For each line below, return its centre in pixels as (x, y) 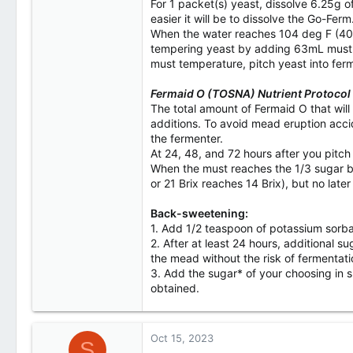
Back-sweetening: (199, 213)
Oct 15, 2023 (182, 338)
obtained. (175, 288)
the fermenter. (187, 138)
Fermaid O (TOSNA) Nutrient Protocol (251, 93)
